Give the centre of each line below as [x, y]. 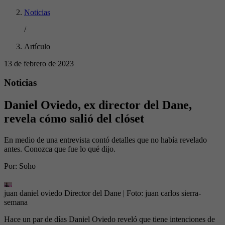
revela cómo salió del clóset [74, 119]
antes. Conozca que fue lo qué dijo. [60, 149]
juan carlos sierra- [173, 193]
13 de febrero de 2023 [39, 63]
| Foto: [134, 193]
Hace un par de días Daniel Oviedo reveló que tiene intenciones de [109, 219]
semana [16, 202]
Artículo [37, 46]
